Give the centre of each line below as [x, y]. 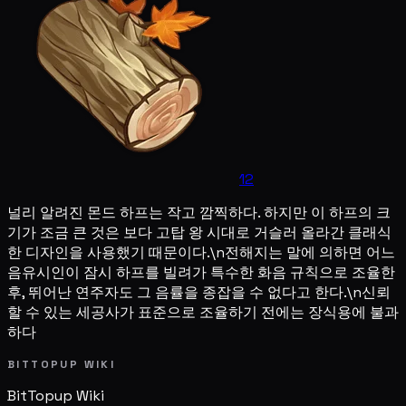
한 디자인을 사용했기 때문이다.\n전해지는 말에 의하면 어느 [201, 252]
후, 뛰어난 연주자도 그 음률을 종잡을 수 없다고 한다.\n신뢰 [199, 292]
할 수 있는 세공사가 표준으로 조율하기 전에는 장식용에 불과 [203, 312]
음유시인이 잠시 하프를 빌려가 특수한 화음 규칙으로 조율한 [201, 272]
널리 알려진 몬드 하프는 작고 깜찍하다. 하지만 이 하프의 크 [199, 212]
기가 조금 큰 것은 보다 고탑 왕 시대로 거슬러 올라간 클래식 [199, 232]
